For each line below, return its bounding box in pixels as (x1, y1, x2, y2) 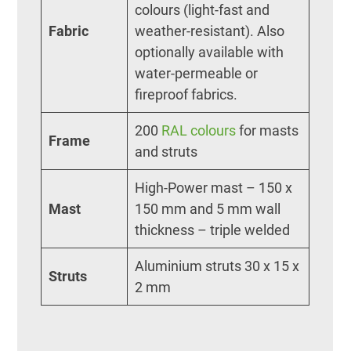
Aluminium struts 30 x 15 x (135, 257, 300, 274)
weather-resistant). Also (135, 22, 285, 39)
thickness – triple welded (135, 221, 291, 238)
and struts (135, 143, 198, 160)
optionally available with (135, 43, 284, 60)
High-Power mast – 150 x (135, 179, 293, 196)
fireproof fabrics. (135, 85, 238, 103)
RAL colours (161, 121, 237, 139)
